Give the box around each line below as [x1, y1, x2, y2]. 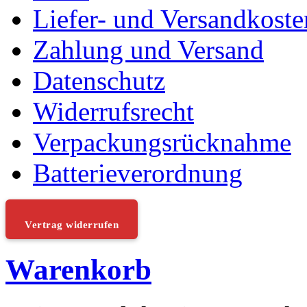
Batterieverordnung [33, 158, 243, 188]
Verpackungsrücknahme [33, 127, 291, 157]
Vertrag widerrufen [25, 219, 119, 230]
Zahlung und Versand [33, 34, 264, 64]
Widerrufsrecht [33, 96, 194, 126]
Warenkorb [5, 253, 151, 286]
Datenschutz [33, 65, 165, 95]
